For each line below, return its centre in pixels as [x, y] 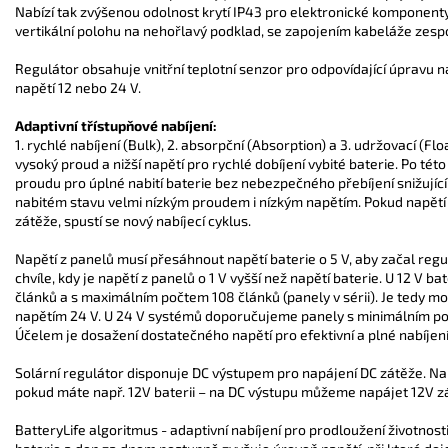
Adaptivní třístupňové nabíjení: [116, 125]
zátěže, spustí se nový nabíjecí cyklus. [133, 220]
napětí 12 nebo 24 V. [78, 87]
